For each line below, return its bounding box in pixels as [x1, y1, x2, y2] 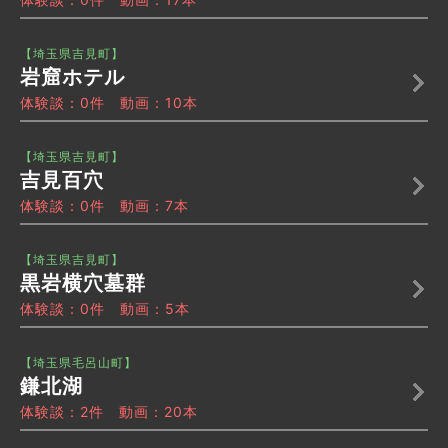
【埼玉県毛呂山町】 [20, 355, 137, 371]
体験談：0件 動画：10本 [20, 94, 198, 112]
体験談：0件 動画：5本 [20, 300, 190, 318]
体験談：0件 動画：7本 [20, 197, 189, 215]
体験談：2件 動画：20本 [20, 403, 198, 421]
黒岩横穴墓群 [20, 271, 146, 296]
